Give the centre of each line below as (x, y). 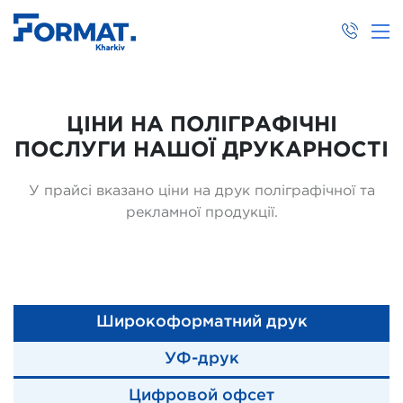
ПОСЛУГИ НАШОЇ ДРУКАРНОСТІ (201, 150)
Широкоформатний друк (201, 322)
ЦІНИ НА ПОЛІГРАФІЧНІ (201, 125)
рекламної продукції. (201, 213)
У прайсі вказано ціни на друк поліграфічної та (201, 191)
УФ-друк (201, 359)
